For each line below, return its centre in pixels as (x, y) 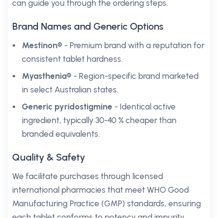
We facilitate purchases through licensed (88, 176)
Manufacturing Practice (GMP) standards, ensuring (107, 203)
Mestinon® (42, 45)
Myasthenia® (47, 76)
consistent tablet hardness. (72, 59)
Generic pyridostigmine (67, 107)
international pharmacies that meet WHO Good (100, 190)
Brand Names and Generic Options (88, 26)
